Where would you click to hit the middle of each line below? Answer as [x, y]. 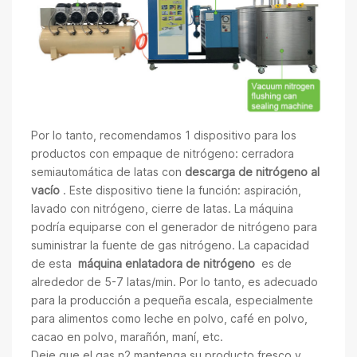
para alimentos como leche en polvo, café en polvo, [169, 318]
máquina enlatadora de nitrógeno [170, 263]
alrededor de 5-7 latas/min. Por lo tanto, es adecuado [175, 281]
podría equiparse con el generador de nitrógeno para [174, 226]
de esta [55, 263]
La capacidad [274, 245]
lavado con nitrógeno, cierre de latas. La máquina [162, 208]
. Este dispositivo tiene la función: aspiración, [180, 190]
